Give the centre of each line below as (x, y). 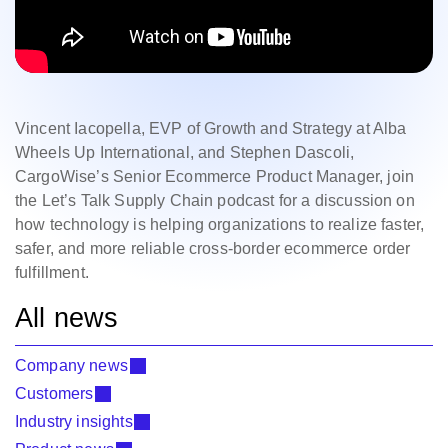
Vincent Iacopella (78, 129)
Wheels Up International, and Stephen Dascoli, (185, 153)
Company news (71, 366)
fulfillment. (52, 273)
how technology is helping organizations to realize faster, (220, 225)
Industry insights (74, 422)
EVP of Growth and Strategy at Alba (275, 129)
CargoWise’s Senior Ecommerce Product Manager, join (215, 177)
